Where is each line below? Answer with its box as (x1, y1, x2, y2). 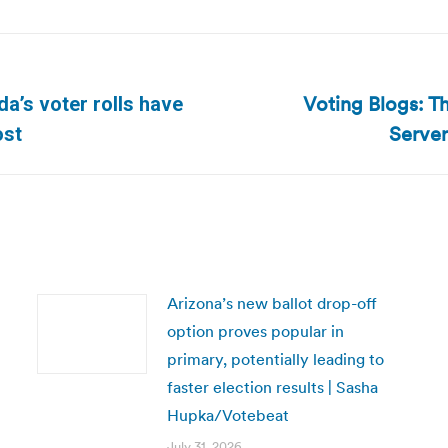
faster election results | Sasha (166, 377, 378, 397)
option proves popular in (166, 321, 344, 341)
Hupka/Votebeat (166, 405, 289, 425)
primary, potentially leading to (166, 349, 384, 369)
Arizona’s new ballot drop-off (166, 293, 377, 313)
